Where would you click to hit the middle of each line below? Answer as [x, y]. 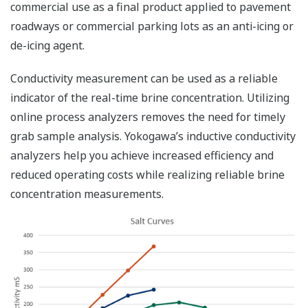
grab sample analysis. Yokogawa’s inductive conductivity [153, 136]
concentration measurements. [87, 194]
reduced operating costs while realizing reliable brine [147, 175]
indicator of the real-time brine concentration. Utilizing [150, 98]
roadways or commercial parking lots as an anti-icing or [152, 26]
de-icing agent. [47, 46]
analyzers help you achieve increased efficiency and [142, 156]
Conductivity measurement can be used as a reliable [144, 79]
